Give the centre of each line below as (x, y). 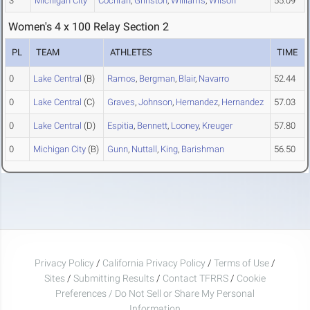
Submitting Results (114, 278)
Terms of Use (241, 263)
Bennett (152, 126)
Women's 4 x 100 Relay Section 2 (89, 27)
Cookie (251, 278)
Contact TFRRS (197, 278)
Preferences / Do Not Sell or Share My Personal (155, 293)
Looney (185, 126)
